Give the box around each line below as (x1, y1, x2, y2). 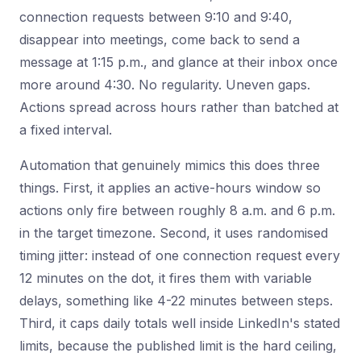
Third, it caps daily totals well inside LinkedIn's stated (19, 315, 340, 331)
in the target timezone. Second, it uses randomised (19, 225, 328, 241)
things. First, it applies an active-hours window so (19, 180, 321, 196)
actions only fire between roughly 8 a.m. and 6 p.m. (19, 202, 335, 218)
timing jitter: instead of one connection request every (19, 247, 340, 263)
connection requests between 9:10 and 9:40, (19, 9, 293, 25)
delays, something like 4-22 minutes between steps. (19, 293, 333, 309)
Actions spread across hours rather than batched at (19, 99, 338, 115)
